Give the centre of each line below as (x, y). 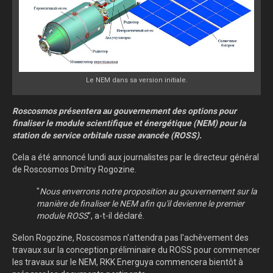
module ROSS (62, 216)
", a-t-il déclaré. (116, 216)
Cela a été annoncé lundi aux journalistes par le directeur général (136, 158)
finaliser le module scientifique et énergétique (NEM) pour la (129, 123)
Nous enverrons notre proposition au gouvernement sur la (148, 192)
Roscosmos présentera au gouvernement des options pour (124, 111)
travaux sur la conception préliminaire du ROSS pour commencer (136, 250)
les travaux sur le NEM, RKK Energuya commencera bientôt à (128, 262)
